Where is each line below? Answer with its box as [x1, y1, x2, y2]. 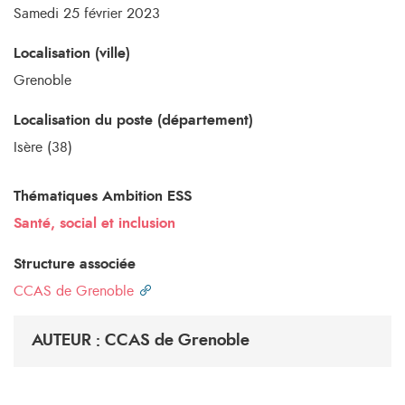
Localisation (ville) [14, 46, 130, 61]
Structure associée [14, 257, 136, 271]
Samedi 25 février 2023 [14, 6, 160, 21]
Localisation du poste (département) [14, 113, 253, 127]
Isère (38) [14, 140, 72, 155]
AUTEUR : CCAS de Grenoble [32, 333, 250, 349]
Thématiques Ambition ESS [14, 189, 192, 203]
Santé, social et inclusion [14, 216, 175, 231]
